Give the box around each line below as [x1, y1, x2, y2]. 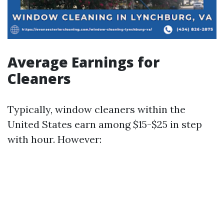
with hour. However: [7, 133, 101, 145]
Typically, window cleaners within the [7, 103, 185, 115]
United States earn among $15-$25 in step [7, 118, 202, 130]
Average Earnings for [7, 52, 159, 71]
